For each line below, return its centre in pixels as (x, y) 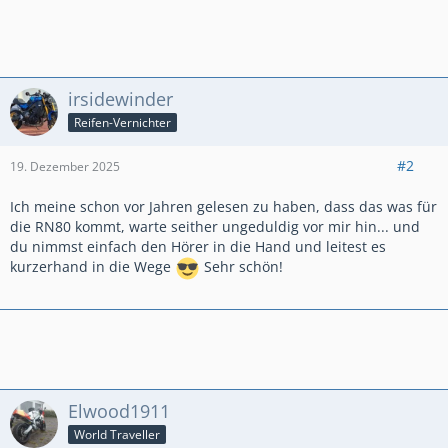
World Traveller (117, 434)
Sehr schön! (241, 267)
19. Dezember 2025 (65, 166)
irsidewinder (120, 99)
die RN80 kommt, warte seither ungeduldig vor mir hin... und (215, 226)
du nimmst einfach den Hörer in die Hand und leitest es (198, 246)
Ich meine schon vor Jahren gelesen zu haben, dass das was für (223, 206)
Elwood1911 (119, 411)
